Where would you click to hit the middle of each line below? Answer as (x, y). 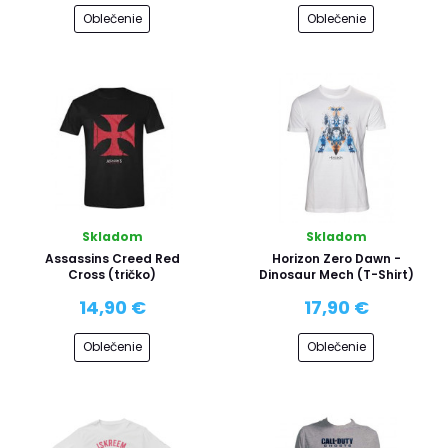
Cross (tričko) (112, 274)
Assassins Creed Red (112, 258)
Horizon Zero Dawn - (336, 258)
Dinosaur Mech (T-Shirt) (336, 274)
